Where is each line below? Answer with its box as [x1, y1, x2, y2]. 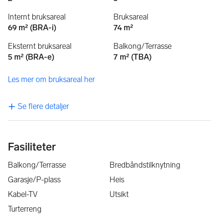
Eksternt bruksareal [8, 42, 71, 51]
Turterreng [8, 204, 42, 214]
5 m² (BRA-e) [8, 52, 54, 62]
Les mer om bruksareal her [8, 75, 95, 85]
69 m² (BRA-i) [8, 23, 56, 33]
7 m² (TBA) [113, 52, 152, 62]
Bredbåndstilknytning [109, 160, 180, 170]
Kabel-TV [8, 190, 38, 199]
